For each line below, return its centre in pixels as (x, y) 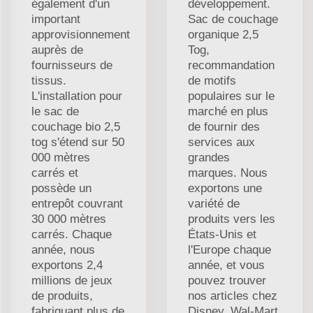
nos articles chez (233, 296)
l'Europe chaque (230, 249)
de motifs (212, 80)
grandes (209, 157)
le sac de (55, 111)
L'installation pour (77, 96)
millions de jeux (72, 280)
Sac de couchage (233, 19)
